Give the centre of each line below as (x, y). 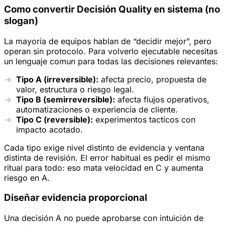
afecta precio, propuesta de (152, 79)
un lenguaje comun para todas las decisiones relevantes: (111, 61)
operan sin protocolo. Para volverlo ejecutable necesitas (111, 51)
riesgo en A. (27, 178)
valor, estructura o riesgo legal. (75, 89)
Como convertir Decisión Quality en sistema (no (112, 9)
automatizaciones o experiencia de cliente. (97, 109)
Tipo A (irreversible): (57, 79)
